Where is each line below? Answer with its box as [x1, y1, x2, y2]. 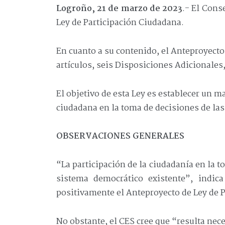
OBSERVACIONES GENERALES [56, 130, 184, 144]
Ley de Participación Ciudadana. [56, 16, 184, 30]
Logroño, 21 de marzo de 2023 [56, 2, 183, 16]
